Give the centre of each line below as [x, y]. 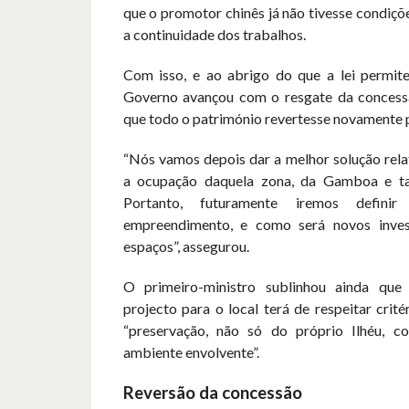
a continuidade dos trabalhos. [214, 35]
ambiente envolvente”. [191, 352]
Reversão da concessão [212, 393]
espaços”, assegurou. [186, 246]
